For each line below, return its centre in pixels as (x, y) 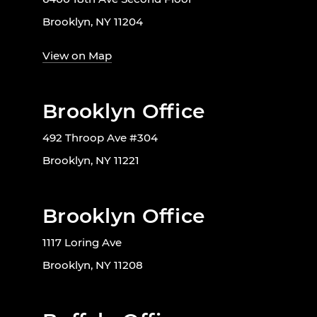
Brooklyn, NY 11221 (91, 160)
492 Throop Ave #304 (100, 137)
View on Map (77, 55)
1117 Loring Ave (82, 242)
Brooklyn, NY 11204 (93, 21)
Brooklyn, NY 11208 (93, 265)
